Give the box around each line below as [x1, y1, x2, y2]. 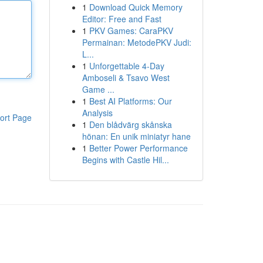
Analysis [82, 107, 113, 119]
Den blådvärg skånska [89, 119, 172, 130]
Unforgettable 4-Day [89, 60, 164, 72]
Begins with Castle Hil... [82, 154, 169, 166]
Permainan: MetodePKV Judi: [82, 36, 191, 48]
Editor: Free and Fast [82, 13, 161, 25]
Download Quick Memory [89, 1, 183, 13]
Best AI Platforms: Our [89, 95, 172, 107]
